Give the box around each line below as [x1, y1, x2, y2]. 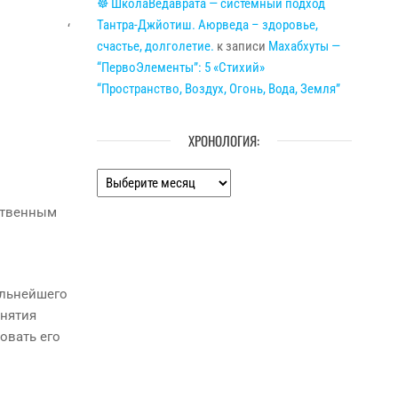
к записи [213, 38, 268, 54]
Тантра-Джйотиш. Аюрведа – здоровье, [96, 17, 318, 33]
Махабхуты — [267, 38, 340, 54]
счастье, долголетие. [96, 38, 214, 54]
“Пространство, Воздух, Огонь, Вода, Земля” [96, 81, 340, 97]
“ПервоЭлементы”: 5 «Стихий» [96, 60, 265, 76]
